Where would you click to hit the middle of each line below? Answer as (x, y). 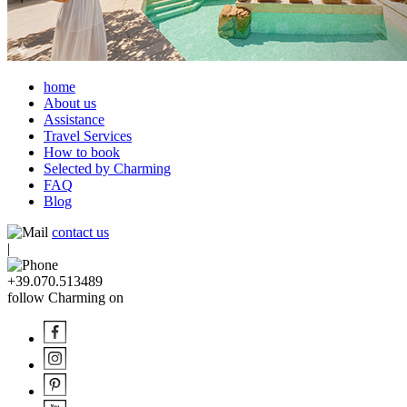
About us (70, 103)
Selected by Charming (107, 168)
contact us (80, 232)
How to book (82, 152)
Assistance (74, 119)
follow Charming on (65, 297)
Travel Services (88, 135)
